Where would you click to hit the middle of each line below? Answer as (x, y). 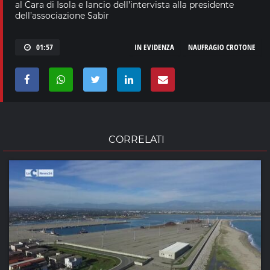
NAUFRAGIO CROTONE (222, 47)
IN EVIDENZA (154, 47)
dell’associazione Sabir (62, 15)
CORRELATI (137, 139)
